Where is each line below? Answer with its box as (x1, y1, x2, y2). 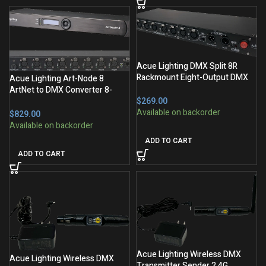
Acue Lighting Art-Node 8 (9, 72, 104, 85)
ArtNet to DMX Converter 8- (9, 84, 112, 97)
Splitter (137, 83, 164, 96)
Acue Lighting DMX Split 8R (137, 60, 237, 73)
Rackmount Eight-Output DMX (137, 71, 248, 84)
